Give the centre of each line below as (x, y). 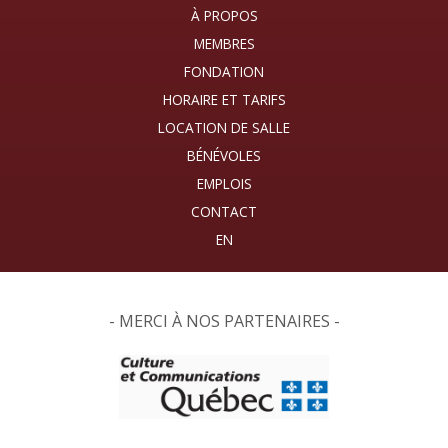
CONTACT (224, 211)
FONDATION (224, 71)
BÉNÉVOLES (224, 155)
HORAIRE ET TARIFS (224, 99)
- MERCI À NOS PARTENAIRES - (224, 320)
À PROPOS (224, 15)
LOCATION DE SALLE (224, 127)
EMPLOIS (224, 183)
